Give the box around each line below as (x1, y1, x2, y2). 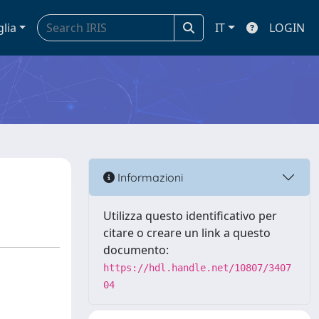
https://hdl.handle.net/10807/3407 (103, 262, 291, 273)
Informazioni (115, 169, 183, 184)
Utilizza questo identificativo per (103, 208, 277, 224)
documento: (103, 242, 169, 258)
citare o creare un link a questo (103, 225, 271, 241)
